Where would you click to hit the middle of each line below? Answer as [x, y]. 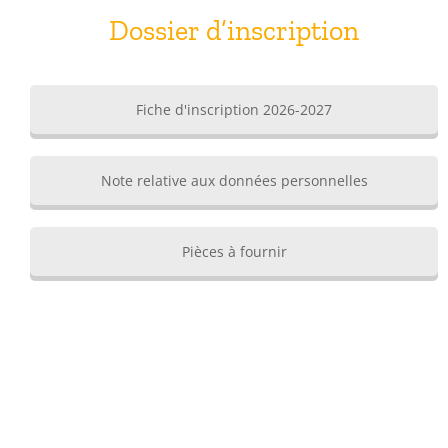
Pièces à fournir [234, 251]
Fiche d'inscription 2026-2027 [234, 109]
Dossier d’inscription [234, 30]
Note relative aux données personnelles [234, 180]
